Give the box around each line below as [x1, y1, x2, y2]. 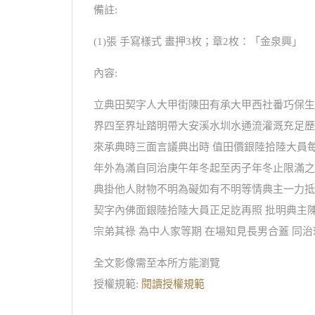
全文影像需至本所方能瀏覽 [94, 257, 220, 269]
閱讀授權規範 [141, 278, 205, 290]
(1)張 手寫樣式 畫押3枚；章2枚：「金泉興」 [94, 36, 302, 47]
